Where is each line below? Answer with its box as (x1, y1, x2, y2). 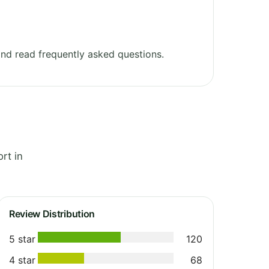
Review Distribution (9, 207, 95, 220)
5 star (9, 232, 35, 245)
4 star (9, 253, 35, 266)
